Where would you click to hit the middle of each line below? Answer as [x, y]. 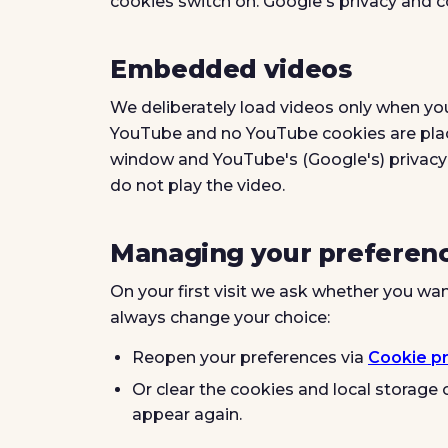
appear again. [187, 414]
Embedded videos [231, 69]
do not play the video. [197, 185]
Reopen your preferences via [250, 357]
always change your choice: [220, 317]
